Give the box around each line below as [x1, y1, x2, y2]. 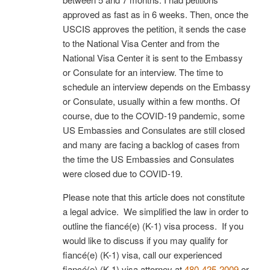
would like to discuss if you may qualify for [63, 233, 228, 246]
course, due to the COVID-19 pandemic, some [63, 108, 245, 122]
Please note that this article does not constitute [63, 190, 245, 203]
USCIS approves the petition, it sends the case [63, 22, 246, 35]
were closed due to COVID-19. [63, 166, 183, 180]
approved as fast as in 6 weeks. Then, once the [63, 7, 248, 20]
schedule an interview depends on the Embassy [63, 80, 251, 93]
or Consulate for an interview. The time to [63, 65, 223, 78]
